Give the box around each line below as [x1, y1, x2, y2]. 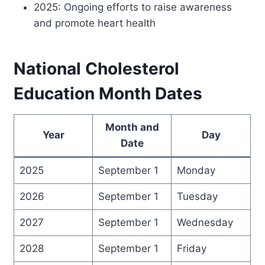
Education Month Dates [14, 83, 203, 104]
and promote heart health [34, 17, 156, 29]
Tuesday [176, 190, 218, 202]
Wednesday [176, 216, 233, 228]
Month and [105, 121, 159, 133]
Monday [176, 164, 215, 176]
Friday [176, 242, 206, 254]
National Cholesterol [14, 58, 180, 79]
